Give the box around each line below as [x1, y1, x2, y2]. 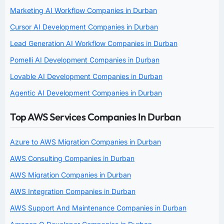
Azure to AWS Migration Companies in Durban [10, 137, 161, 146]
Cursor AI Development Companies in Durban [10, 22, 158, 31]
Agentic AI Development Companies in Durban [10, 88, 162, 97]
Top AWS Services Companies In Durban [10, 110, 180, 123]
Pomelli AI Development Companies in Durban [10, 55, 159, 64]
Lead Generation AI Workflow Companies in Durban [10, 38, 177, 47]
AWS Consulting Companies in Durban [10, 153, 134, 162]
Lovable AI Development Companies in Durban [10, 71, 162, 80]
